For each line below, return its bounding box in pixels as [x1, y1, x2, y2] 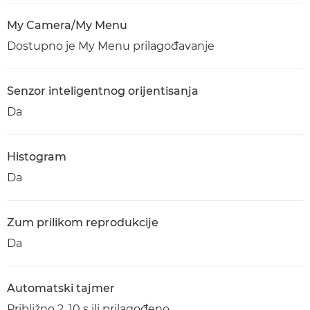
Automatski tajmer [7, 282, 115, 295]
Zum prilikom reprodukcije [7, 216, 158, 229]
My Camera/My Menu [7, 19, 127, 32]
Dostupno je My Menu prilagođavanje [7, 39, 215, 53]
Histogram [7, 150, 66, 163]
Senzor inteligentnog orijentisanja [7, 84, 199, 98]
